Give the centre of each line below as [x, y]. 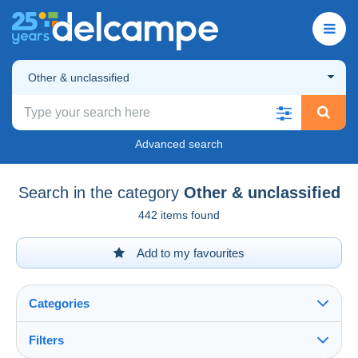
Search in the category [98, 192]
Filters [46, 340]
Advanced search [179, 143]
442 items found [179, 215]
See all [51, 349]
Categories [59, 303]
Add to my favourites [189, 253]
